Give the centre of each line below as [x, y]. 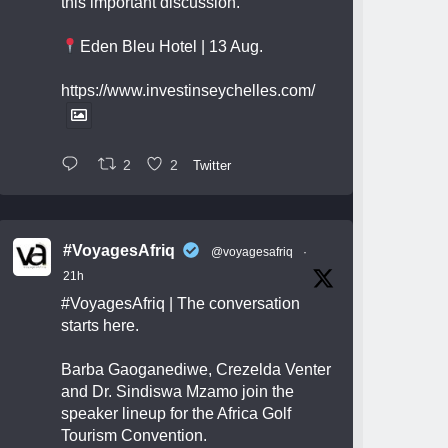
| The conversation [233, 303]
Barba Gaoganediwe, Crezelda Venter [196, 369]
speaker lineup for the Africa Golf [176, 413]
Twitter [212, 165]
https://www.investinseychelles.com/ [188, 91]
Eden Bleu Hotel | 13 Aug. [171, 47]
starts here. [100, 325]
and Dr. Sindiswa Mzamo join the [178, 391]
